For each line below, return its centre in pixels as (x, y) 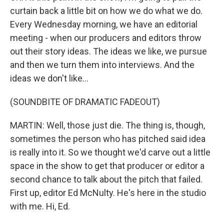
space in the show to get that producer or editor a (107, 166)
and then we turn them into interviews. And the (102, 65)
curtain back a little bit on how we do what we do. (106, 11)
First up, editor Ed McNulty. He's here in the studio (108, 193)
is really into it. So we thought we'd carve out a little (110, 152)
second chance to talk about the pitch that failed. (106, 179)
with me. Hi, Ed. (40, 206)
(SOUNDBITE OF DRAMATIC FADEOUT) (85, 102)
